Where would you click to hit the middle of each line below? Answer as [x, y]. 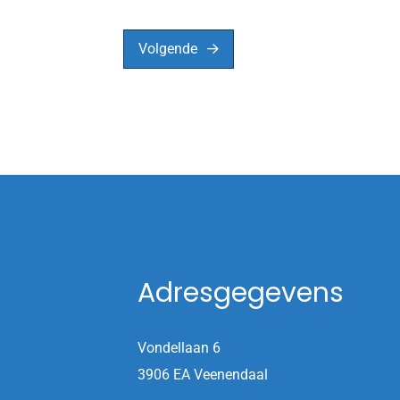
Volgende [168, 49]
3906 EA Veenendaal [203, 374]
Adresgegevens [241, 292]
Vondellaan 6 [179, 347]
